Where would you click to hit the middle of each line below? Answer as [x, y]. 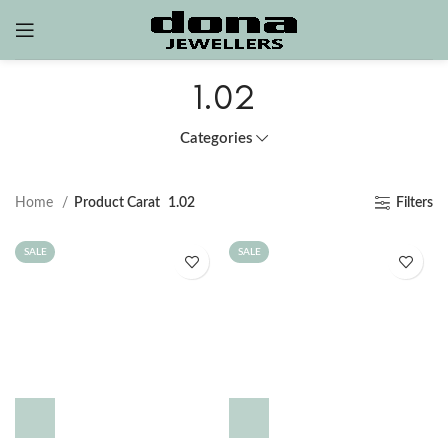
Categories [216, 138]
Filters [414, 203]
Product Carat [117, 203]
